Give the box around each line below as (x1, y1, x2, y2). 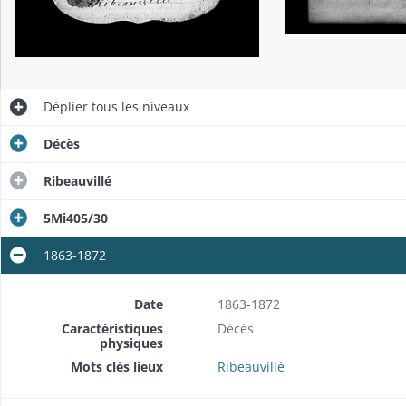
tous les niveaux (87, 97, 189, 115)
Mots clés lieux (70, 357, 163, 375)
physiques (99, 333, 163, 352)
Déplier (43, 97, 88, 115)
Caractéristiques (61, 319, 163, 337)
